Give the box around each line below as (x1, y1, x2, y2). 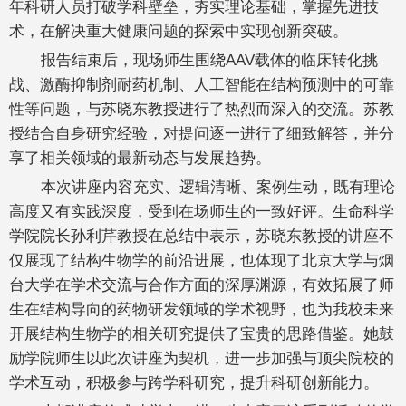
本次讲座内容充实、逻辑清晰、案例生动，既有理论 (40, 177, 395, 196)
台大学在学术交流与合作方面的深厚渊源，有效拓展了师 (9, 275, 394, 294)
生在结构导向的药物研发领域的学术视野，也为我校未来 (9, 299, 394, 318)
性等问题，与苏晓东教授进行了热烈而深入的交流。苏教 (9, 99, 394, 118)
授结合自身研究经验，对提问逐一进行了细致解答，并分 (9, 123, 394, 142)
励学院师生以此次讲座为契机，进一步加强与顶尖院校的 (9, 348, 394, 367)
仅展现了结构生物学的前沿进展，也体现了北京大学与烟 (9, 250, 394, 269)
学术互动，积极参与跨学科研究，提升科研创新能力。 (9, 372, 379, 391)
